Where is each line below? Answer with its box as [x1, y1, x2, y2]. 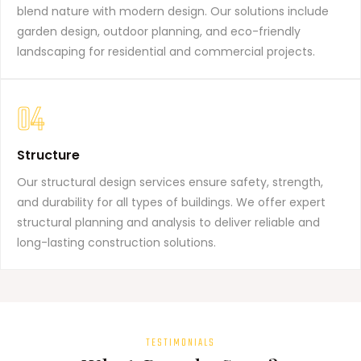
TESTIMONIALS [146, 334, 215, 351]
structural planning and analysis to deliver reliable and [17, 214, 320, 230]
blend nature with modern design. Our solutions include [17, 3, 329, 19]
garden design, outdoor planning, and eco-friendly [17, 23, 301, 39]
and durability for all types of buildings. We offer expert [17, 194, 326, 210]
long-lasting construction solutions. [17, 234, 216, 251]
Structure [17, 146, 80, 164]
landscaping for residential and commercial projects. [17, 44, 315, 60]
